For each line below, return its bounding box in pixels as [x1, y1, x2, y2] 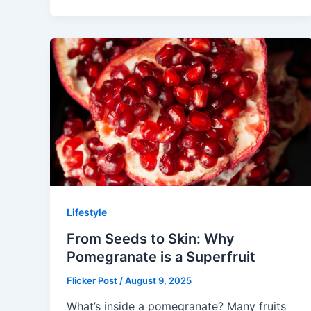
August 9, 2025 [125, 274, 192, 286]
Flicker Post [67, 274, 119, 286]
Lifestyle [67, 205, 107, 218]
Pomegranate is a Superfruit [67, 248, 255, 265]
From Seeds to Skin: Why [67, 230, 235, 247]
